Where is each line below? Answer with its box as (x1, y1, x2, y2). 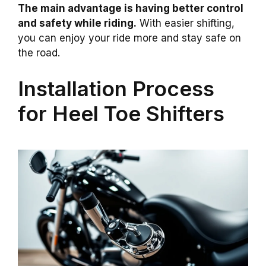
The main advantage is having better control (18, 2, 243, 15)
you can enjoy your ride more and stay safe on (18, 32, 241, 45)
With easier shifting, (137, 17, 235, 30)
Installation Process (18, 75, 214, 101)
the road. (18, 47, 60, 59)
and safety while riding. (18, 17, 137, 30)
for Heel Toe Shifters (18, 100, 224, 126)
